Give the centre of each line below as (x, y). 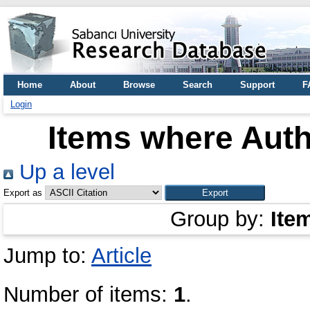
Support (257, 85)
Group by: (220, 219)
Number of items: (89, 294)
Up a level (64, 172)
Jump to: (47, 256)
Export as (23, 193)
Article (121, 256)
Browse (139, 85)
